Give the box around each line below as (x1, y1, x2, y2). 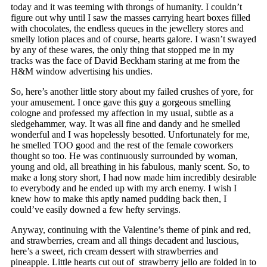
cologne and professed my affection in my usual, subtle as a (10, 108, 234, 119)
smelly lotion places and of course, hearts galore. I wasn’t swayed (10, 34, 256, 45)
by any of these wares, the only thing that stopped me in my (10, 45, 234, 55)
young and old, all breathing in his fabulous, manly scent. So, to (10, 162, 250, 172)
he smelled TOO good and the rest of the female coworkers (10, 140, 233, 151)
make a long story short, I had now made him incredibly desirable (10, 172, 256, 183)
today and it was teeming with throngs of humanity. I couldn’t (10, 2, 242, 13)
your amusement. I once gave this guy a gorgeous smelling (10, 97, 231, 108)
